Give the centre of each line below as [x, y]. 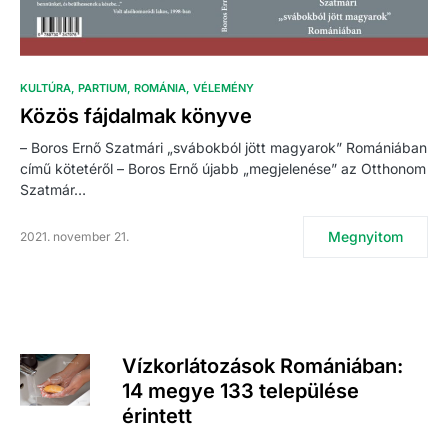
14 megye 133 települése [240, 390]
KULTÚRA [45, 87]
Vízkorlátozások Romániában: [262, 365]
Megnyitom [365, 236]
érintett [157, 415]
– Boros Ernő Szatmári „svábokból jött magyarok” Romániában [223, 147]
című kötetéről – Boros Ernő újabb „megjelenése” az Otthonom [223, 168]
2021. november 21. [74, 236]
